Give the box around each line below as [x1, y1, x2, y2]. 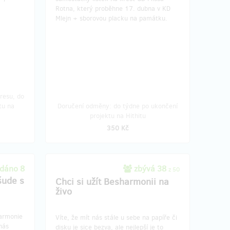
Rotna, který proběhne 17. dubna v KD [55, 4, 170, 13]
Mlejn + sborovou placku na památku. [55, 13, 167, 23]
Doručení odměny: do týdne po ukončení [57, 101, 178, 110]
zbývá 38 [132, 163, 168, 174]
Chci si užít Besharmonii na [55, 175, 169, 188]
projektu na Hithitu [89, 111, 146, 120]
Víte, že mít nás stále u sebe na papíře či [55, 213, 177, 222]
